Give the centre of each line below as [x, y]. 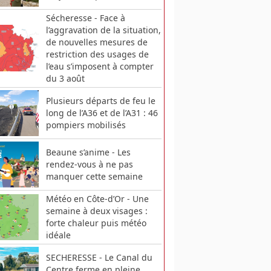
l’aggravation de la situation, [103, 30]
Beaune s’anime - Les [88, 152]
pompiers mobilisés [86, 125]
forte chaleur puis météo [96, 223]
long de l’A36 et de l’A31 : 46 [102, 113]
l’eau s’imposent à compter [100, 66]
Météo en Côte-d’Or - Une [97, 198]
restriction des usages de [97, 54]
